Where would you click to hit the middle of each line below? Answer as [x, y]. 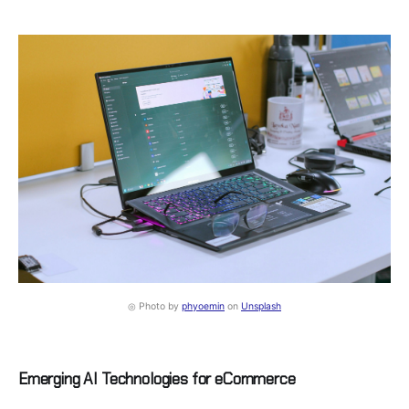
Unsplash [261, 306]
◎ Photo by [155, 306]
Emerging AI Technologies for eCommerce [157, 378]
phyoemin [203, 306]
